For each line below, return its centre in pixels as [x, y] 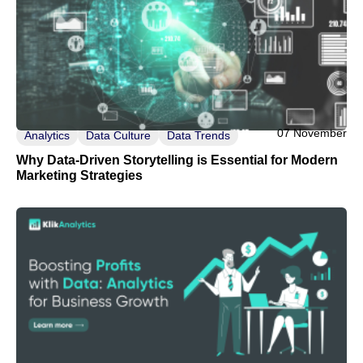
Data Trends [199, 135]
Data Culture [118, 135]
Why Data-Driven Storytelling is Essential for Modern [177, 160]
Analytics [47, 135]
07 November [312, 133]
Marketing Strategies [79, 176]
